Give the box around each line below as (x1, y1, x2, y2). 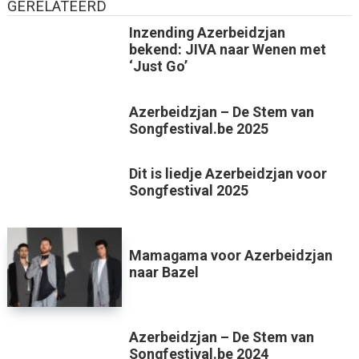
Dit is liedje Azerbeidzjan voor (128, 165, 327, 183)
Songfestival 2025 (128, 182, 248, 200)
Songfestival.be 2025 (128, 119, 268, 137)
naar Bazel (128, 264, 199, 281)
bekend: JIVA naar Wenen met (128, 40, 326, 58)
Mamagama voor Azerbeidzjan (128, 247, 333, 264)
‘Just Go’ (128, 57, 188, 75)
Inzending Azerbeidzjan (128, 23, 285, 41)
